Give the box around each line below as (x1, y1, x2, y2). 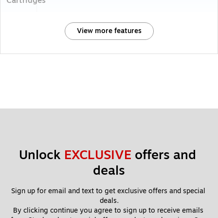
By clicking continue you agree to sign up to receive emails (13, 205, 203, 216)
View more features (76, 25, 142, 36)
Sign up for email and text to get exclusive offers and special (11, 185, 205, 196)
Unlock (18, 145, 64, 164)
